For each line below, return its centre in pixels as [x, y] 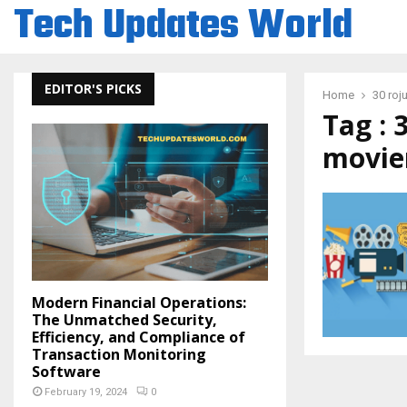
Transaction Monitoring [119, 355]
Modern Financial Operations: [139, 303]
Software [66, 372]
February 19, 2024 [86, 392]
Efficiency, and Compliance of [139, 338]
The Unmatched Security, [124, 320]
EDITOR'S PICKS [93, 89]
